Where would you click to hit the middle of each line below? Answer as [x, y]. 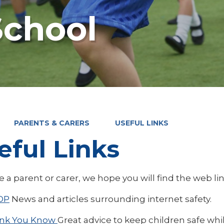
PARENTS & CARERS [51, 123]
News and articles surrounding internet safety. [111, 199]
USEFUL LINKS [142, 123]
